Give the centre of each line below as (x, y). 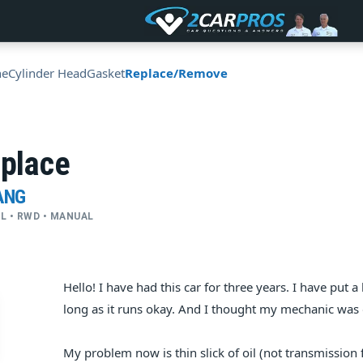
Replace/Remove (176, 73)
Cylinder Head (47, 73)
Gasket (106, 73)
